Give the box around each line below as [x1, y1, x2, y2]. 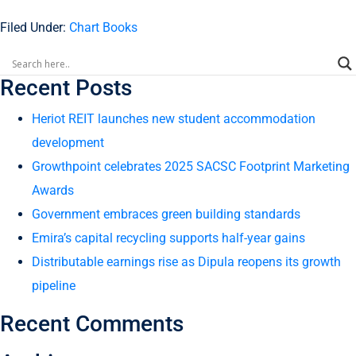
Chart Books [69, 20, 137, 35]
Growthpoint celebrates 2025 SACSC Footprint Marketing [32, 159, 350, 174]
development [32, 135, 104, 150]
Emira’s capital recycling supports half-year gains [32, 230, 305, 246]
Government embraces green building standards [32, 207, 300, 222]
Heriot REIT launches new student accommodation [32, 111, 315, 126]
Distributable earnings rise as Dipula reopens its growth [32, 254, 341, 269]
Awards [32, 183, 74, 198]
